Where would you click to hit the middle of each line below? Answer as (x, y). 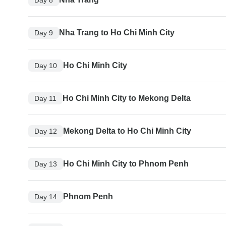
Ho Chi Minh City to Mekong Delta (127, 98)
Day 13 (46, 164)
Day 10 (46, 65)
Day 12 (46, 131)
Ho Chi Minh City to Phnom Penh (126, 164)
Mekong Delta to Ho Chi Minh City (127, 131)
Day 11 (45, 98)
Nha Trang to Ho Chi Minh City (117, 33)
